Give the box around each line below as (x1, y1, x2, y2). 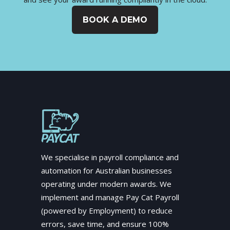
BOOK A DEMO (83, 15, 147, 25)
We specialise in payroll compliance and (41, 151, 179, 162)
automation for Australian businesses (41, 165, 172, 176)
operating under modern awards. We (41, 178, 171, 189)
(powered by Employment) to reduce (41, 205, 172, 216)
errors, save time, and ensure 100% (41, 218, 169, 229)
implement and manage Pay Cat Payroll (41, 191, 179, 202)
